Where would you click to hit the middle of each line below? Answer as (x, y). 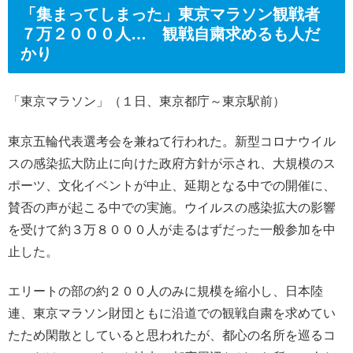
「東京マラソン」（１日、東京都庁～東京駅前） (147, 102)
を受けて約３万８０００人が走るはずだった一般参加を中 (172, 229)
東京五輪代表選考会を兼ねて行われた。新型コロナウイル (172, 141)
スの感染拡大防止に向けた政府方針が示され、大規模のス (172, 163)
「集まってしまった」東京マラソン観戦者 (170, 14)
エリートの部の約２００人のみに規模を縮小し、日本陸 (165, 291)
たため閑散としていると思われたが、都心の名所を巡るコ (172, 335)
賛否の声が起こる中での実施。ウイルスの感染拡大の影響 (172, 207)
